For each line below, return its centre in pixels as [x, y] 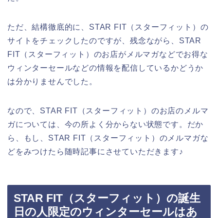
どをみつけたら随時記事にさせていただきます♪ [95, 151]
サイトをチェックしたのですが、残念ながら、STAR [105, 40]
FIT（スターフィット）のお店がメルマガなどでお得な [108, 54]
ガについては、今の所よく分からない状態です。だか [106, 124]
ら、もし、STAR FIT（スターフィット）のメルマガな [108, 138]
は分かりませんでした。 [52, 81]
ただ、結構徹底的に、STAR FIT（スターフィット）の [108, 27]
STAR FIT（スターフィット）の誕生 [107, 198]
